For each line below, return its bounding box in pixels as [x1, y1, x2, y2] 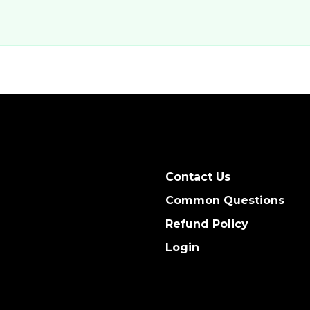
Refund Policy [165, 217, 248, 230]
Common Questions [165, 194, 284, 207]
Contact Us [165, 170, 230, 183]
